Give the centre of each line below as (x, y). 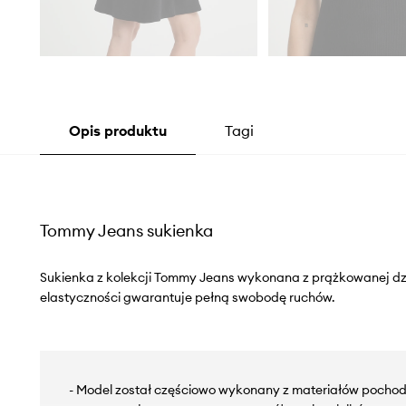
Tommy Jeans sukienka (126, 231)
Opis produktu (117, 131)
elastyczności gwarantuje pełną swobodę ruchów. (187, 298)
